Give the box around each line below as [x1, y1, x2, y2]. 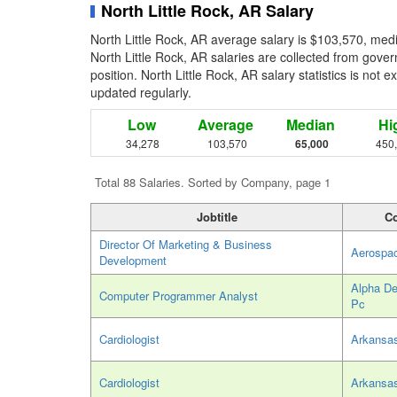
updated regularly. [90, 83, 191, 102]
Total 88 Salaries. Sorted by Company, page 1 [95, 174, 331, 191]
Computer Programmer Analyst [99, 287, 258, 305]
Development [99, 252, 167, 269]
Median [285, 114, 335, 136]
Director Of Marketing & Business [99, 236, 272, 253]
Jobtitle [196, 208, 237, 226]
